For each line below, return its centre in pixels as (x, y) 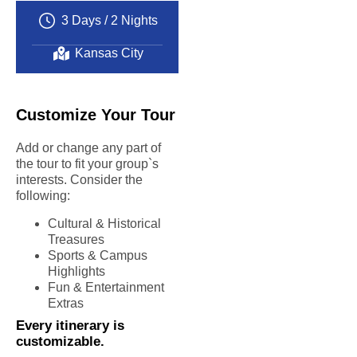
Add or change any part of (88, 148)
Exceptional (260, 23)
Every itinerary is (70, 325)
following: (43, 196)
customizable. (60, 341)
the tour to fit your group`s (87, 164)
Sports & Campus (98, 255)
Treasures (76, 239)
